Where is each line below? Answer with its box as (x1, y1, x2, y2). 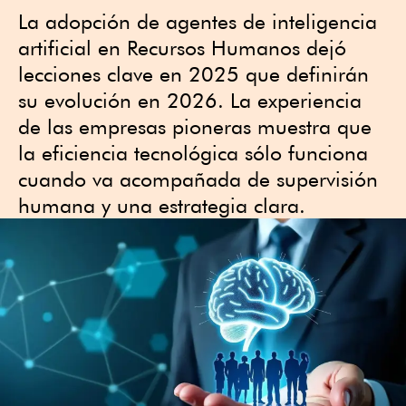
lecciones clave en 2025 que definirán (18, 62, 369, 86)
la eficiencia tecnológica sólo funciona (18, 140, 368, 165)
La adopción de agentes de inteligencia (18, 9, 377, 34)
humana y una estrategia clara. (18, 193, 305, 217)
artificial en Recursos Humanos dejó (18, 35, 346, 60)
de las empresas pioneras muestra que (18, 114, 372, 139)
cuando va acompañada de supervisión (18, 167, 378, 191)
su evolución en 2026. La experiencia (18, 88, 362, 112)
